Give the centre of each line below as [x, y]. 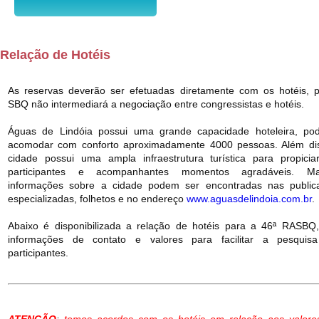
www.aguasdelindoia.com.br [249, 198]
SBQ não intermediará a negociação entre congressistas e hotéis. [156, 104]
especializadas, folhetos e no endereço [97, 198]
